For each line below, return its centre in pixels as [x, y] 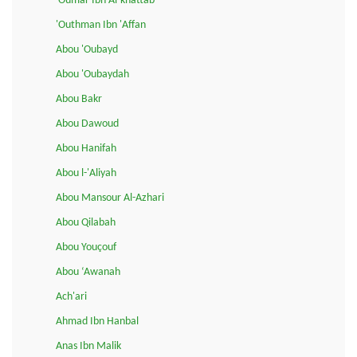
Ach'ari [71, 296]
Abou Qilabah [86, 222]
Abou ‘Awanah [88, 272]
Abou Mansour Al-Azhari [110, 198]
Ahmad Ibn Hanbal [97, 321]
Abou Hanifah [86, 148]
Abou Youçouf [86, 247]
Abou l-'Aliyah [86, 173]
